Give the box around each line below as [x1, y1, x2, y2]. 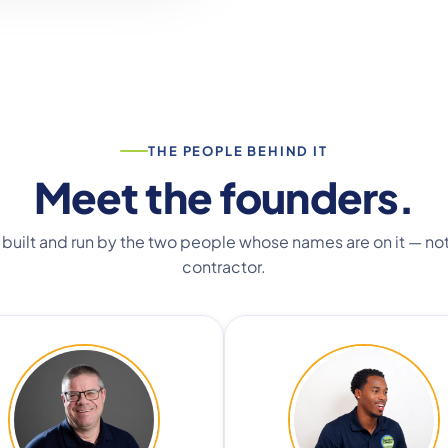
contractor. [182, 256, 266, 277]
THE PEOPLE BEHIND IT [148, 143, 328, 159]
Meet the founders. [33, 170, 415, 223]
